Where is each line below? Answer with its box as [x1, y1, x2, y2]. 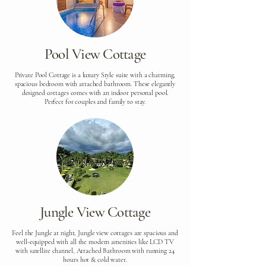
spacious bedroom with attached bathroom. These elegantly [14, 80, 176, 88]
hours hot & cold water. [63, 255, 127, 264]
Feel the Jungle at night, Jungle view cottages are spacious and [12, 229, 178, 237]
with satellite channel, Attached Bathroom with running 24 [15, 246, 175, 255]
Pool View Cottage [44, 45, 146, 63]
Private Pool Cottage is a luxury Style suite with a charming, [14, 71, 176, 79]
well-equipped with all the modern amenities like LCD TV [16, 237, 174, 246]
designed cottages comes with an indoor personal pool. [21, 88, 169, 97]
